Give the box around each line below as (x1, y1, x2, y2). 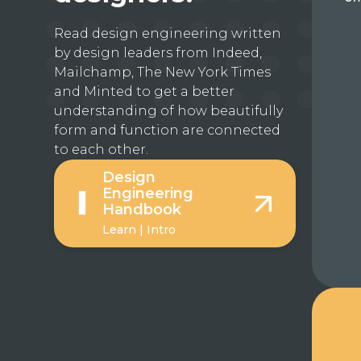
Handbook (102, 201, 182, 218)
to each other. (54, 142, 149, 157)
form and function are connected (54, 122, 281, 138)
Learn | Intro (102, 222, 176, 237)
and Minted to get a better (54, 84, 235, 99)
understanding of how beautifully (54, 103, 284, 118)
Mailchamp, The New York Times (54, 64, 272, 80)
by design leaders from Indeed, (54, 45, 263, 60)
